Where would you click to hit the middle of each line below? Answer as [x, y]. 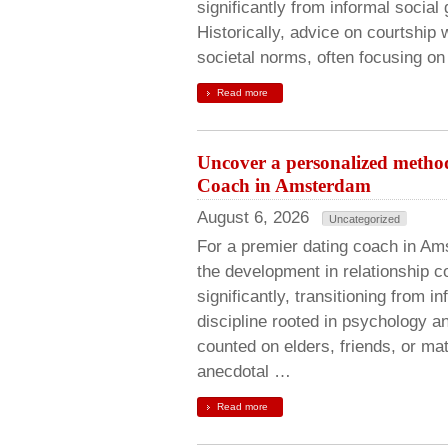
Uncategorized [364, 219]
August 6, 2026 [253, 217]
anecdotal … [244, 371]
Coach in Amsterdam [284, 185]
